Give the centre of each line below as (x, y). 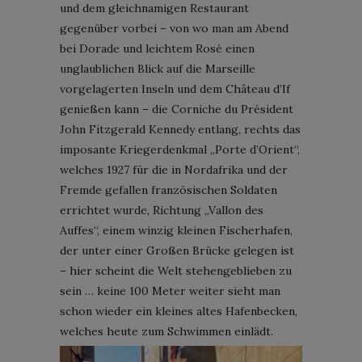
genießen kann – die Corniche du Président (177, 109)
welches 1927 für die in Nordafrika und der (174, 169)
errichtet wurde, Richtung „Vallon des (162, 210)
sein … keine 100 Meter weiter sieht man (170, 290)
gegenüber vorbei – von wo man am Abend (174, 28)
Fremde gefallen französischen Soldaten (168, 189)
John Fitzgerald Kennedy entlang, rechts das (180, 129)
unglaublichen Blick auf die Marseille (158, 68)
